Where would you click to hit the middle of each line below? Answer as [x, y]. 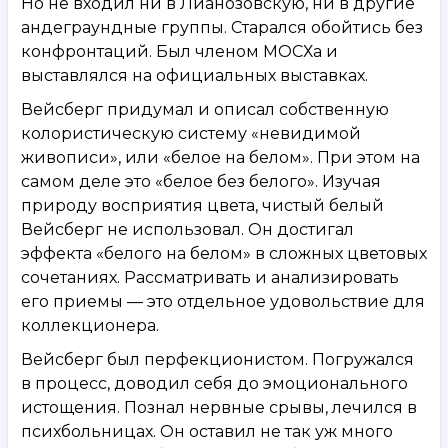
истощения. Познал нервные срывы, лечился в [219, 407]
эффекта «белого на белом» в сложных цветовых [224, 253]
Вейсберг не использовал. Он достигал [187, 229]
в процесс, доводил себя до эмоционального [214, 383]
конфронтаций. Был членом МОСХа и [179, 51]
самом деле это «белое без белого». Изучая [201, 181]
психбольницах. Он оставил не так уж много [207, 431]
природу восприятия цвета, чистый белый [202, 205]
